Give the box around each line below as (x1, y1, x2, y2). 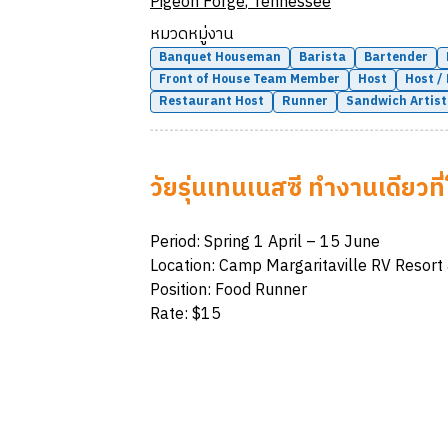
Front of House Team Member (159, 70, 340, 89)
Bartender (364, 48, 428, 67)
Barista (299, 48, 346, 67)
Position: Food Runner (150, 277, 307, 304)
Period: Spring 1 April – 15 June (150, 229, 380, 256)
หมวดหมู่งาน (150, 21, 233, 48)
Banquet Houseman (159, 48, 281, 67)
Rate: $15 (150, 301, 221, 328)
